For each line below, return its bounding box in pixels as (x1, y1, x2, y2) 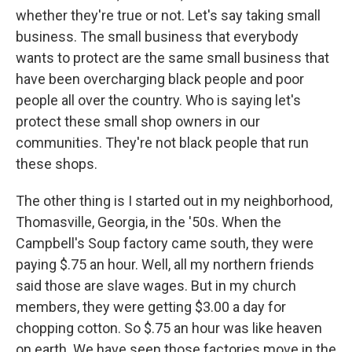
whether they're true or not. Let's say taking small (16, 7, 321, 24)
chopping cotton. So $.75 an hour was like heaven (16, 320, 322, 336)
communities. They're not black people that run (16, 134, 309, 151)
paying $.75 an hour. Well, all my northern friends (16, 256, 314, 273)
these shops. (16, 156, 97, 172)
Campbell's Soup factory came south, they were (16, 235, 313, 251)
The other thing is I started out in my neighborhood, (16, 192, 332, 209)
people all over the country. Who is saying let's (16, 92, 301, 108)
